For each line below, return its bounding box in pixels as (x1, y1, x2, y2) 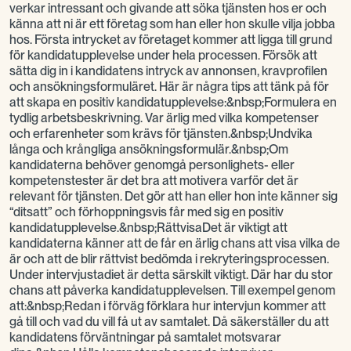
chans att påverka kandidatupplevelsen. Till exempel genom (9, 283, 335, 298)
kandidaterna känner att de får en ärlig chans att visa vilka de (9, 236, 340, 251)
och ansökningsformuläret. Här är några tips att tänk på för (9, 79, 329, 94)
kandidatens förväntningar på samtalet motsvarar (9, 330, 281, 345)
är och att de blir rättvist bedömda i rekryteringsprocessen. (9, 251, 329, 266)
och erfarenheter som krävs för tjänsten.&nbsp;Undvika (9, 126, 313, 141)
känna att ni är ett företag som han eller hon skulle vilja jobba (9, 16, 335, 31)
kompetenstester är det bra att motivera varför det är (9, 173, 299, 188)
